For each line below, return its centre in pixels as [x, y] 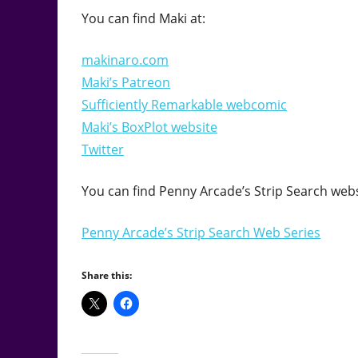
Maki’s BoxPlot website [149, 127]
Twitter [103, 150]
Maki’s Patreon [126, 83]
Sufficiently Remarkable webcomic [184, 105]
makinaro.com [125, 60]
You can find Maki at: [143, 19]
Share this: [107, 276]
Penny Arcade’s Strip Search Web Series [201, 233]
